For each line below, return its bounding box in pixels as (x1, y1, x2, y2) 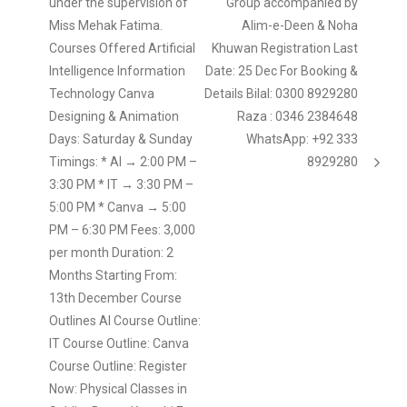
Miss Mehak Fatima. (48, 17, 163, 33)
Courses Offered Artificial (48, 40, 195, 55)
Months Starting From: (48, 267, 177, 283)
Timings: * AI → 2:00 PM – (48, 154, 197, 169)
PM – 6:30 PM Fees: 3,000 (48, 222, 195, 237)
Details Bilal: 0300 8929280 (204, 85, 359, 101)
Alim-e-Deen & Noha (242, 17, 359, 33)
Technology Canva (48, 85, 154, 101)
